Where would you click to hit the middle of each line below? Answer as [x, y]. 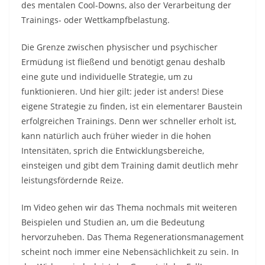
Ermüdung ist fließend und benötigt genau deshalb [123, 62]
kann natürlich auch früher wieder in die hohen [116, 135]
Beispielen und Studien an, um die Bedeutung [113, 222]
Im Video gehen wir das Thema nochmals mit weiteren [129, 207]
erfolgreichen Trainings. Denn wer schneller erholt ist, [129, 121]
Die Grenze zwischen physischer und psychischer [119, 47]
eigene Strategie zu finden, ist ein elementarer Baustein [132, 106]
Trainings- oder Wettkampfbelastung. [96, 20]
